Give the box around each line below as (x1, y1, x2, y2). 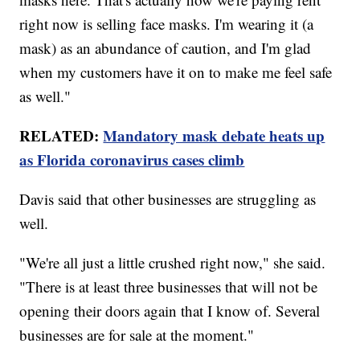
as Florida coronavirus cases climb (19, 148, 245, 170)
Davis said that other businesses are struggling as (19, 188, 317, 209)
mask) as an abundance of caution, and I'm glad (19, 37, 312, 58)
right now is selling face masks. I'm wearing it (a (19, 13, 314, 34)
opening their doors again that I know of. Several (19, 300, 321, 321)
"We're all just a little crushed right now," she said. (19, 252, 326, 272)
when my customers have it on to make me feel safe (19, 61, 333, 82)
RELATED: (19, 124, 100, 146)
